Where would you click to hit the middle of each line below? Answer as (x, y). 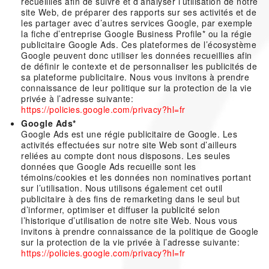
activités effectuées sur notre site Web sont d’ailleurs (129, 145)
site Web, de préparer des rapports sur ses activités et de (139, 12)
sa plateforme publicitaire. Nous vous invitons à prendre (135, 77)
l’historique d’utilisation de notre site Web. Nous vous (129, 220)
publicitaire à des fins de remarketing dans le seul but (131, 199)
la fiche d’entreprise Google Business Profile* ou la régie (136, 34)
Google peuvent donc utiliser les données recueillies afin (137, 55)
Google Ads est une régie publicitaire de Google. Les (129, 134)
